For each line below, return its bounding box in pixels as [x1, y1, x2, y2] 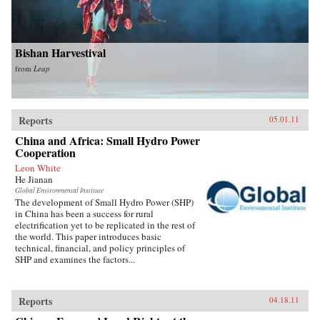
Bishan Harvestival [15, 44, 106, 61]
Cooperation [15, 144, 76, 161]
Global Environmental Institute [15, 186, 104, 196]
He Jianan [15, 173, 53, 186]
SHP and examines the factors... [15, 253, 135, 266]
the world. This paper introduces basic [15, 230, 161, 244]
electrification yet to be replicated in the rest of [15, 219, 195, 232]
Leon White [15, 161, 61, 175]
